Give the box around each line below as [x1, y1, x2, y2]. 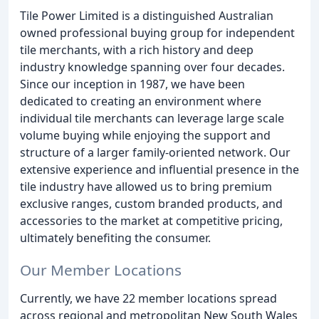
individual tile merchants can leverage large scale [20, 110, 284, 126]
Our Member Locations [20, 259, 182, 280]
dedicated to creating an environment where [20, 93, 261, 109]
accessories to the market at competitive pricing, [20, 213, 283, 229]
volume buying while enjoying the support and [20, 127, 271, 143]
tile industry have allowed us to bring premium [20, 179, 272, 194]
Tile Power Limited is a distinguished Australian [20, 8, 273, 23]
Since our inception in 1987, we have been [20, 76, 245, 92]
